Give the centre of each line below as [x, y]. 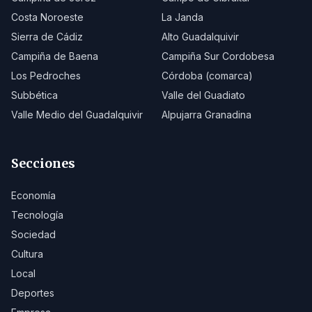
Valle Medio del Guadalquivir [77, 115]
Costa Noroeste [47, 17]
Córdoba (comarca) [207, 76]
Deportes [33, 293]
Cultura [27, 254]
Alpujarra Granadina [206, 115]
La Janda [182, 17]
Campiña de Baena [55, 56]
